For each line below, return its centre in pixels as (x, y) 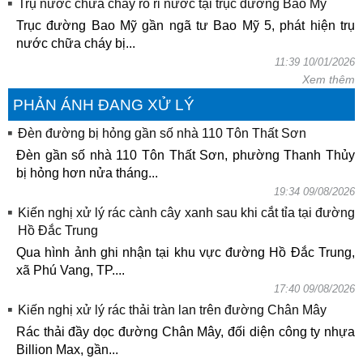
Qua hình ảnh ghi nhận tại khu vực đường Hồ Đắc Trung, (186, 253)
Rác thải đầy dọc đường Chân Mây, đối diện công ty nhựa (186, 332)
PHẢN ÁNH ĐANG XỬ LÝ (104, 105)
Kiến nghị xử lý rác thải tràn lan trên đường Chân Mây (172, 310)
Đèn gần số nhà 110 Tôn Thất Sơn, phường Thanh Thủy (186, 156)
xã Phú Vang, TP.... (70, 271)
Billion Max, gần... (67, 350)
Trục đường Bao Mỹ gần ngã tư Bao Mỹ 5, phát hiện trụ (186, 26)
